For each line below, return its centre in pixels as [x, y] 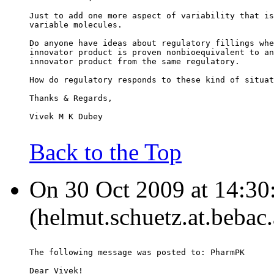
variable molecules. [76, 25]
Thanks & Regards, [71, 98]
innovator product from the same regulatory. [135, 62]
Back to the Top [106, 152]
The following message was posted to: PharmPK [137, 253]
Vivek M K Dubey [66, 117]
